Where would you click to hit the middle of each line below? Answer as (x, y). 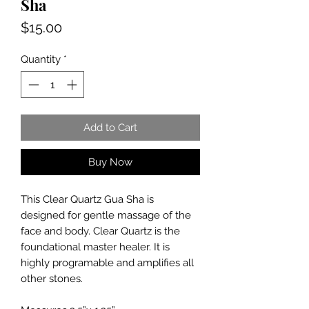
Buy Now (110, 162)
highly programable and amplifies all (107, 262)
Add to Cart (110, 127)
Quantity (41, 60)
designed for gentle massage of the (106, 215)
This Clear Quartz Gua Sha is (87, 199)
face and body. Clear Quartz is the (100, 231)
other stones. (52, 278)
